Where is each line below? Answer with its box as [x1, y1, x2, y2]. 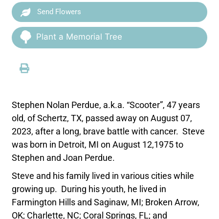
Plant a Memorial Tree [36, 31, 123, 42]
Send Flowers [35, 7, 82, 16]
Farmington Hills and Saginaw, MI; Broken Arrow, [12, 197, 200, 207]
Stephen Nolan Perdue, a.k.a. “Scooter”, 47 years [12, 99, 200, 110]
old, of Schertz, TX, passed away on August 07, [12, 112, 193, 123]
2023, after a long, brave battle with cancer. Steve [12, 126, 205, 136]
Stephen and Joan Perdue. [12, 152, 115, 163]
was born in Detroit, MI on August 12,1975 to [12, 139, 184, 150]
